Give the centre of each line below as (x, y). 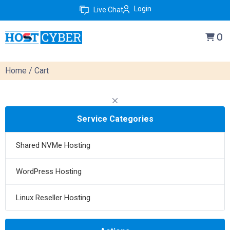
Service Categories (115, 119)
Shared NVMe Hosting (53, 145)
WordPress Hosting (49, 171)
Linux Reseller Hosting (53, 198)
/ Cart (38, 71)
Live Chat (107, 9)
